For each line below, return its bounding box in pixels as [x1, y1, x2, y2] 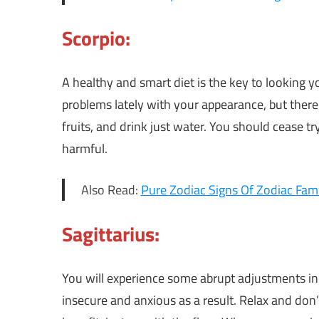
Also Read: [80, 180, 141, 200]
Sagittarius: [62, 219, 159, 250]
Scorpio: [62, 23, 130, 54]
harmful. [62, 139, 108, 159]
